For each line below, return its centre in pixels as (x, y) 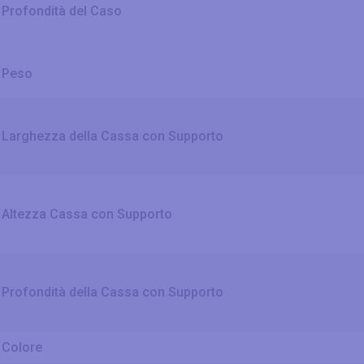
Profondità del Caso (62, 11)
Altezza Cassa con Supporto (87, 214)
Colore (22, 348)
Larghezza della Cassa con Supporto (113, 136)
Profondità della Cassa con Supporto (113, 292)
